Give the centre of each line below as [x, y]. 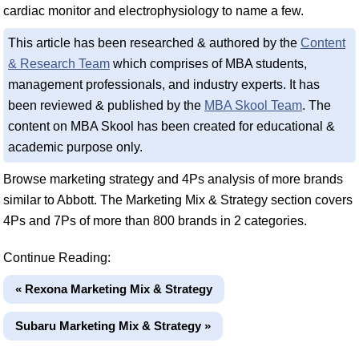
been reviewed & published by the [106, 105]
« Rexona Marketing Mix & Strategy [114, 289]
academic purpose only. [75, 147]
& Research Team [59, 64]
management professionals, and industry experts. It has [164, 85]
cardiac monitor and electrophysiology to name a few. [153, 11]
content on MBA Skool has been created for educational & [171, 126]
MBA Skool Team [253, 105]
